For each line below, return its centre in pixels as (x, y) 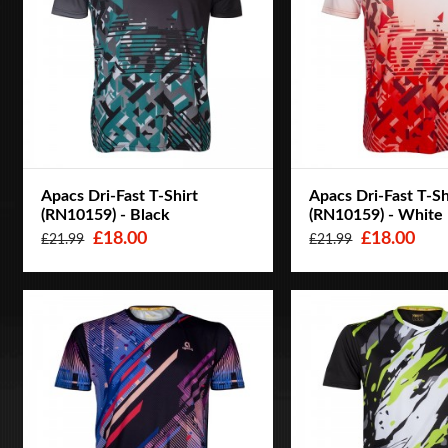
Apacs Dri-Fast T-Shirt (120, 196)
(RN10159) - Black (106, 215)
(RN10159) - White (376, 215)
